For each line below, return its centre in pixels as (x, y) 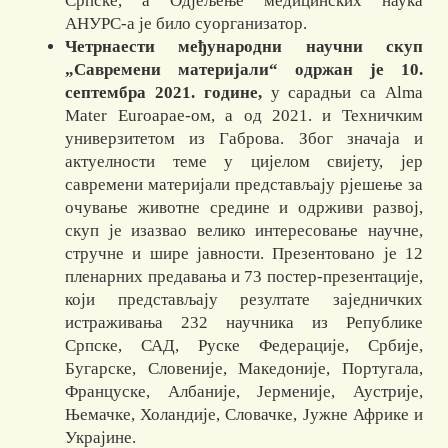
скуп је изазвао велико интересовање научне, (244, 231)
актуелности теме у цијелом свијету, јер (244, 162)
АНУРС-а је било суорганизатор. (186, 24)
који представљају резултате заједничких (244, 300)
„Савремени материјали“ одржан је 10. (244, 70)
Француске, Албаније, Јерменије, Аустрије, (244, 392)
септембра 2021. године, (163, 93)
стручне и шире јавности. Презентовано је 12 (244, 254)
